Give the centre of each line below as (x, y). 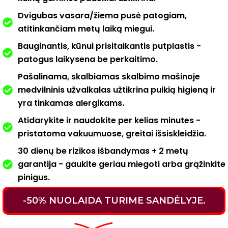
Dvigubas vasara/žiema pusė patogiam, (102, 16)
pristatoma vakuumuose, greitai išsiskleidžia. (112, 134)
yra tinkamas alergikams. (71, 103)
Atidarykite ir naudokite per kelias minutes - (109, 120)
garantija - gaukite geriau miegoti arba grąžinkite (122, 164)
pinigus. (34, 177)
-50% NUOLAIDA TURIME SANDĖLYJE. (114, 201)
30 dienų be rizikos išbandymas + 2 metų (103, 151)
